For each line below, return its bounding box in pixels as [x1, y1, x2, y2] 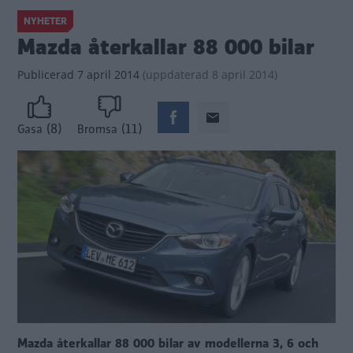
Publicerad [17, 67, 74, 82]
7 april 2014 [74, 67, 139, 82]
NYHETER [24, 14, 67, 28]
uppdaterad [146, 67, 209, 82]
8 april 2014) [209, 67, 277, 82]
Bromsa [77, 121, 117, 138]
